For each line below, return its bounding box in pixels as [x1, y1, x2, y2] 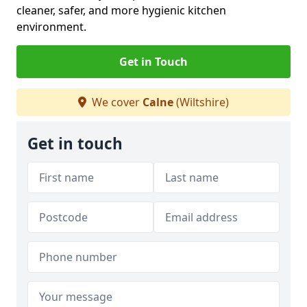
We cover [89, 95, 143, 110]
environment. [16, 19, 86, 34]
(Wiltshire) [173, 95, 229, 110]
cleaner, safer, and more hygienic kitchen [16, 3, 226, 18]
